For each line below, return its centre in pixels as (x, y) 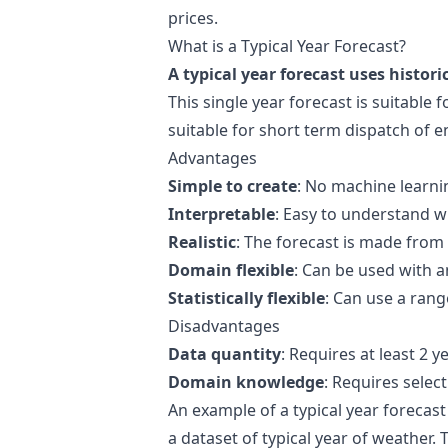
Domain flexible (231, 270)
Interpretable (221, 214)
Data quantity (224, 354)
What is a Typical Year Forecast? (287, 46)
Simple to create (232, 186)
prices (191, 18)
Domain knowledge (246, 382)
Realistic (202, 242)
